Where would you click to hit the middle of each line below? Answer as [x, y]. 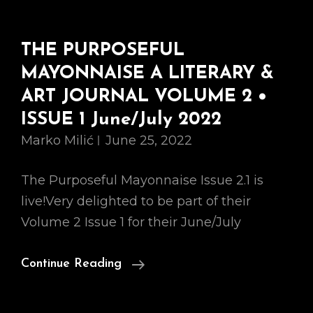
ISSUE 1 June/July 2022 [121, 120]
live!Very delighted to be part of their [136, 201]
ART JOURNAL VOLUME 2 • [144, 97]
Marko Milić [57, 140]
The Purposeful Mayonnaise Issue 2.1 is [142, 180]
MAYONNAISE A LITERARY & [147, 74]
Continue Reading [71, 264]
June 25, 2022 [149, 140]
